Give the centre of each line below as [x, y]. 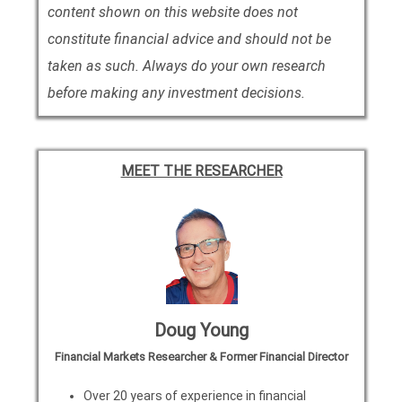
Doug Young [201, 330]
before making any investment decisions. [176, 92]
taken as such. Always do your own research [186, 66]
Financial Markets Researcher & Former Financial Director [201, 356]
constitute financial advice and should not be [189, 39]
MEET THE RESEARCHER [201, 171]
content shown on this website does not [172, 12]
